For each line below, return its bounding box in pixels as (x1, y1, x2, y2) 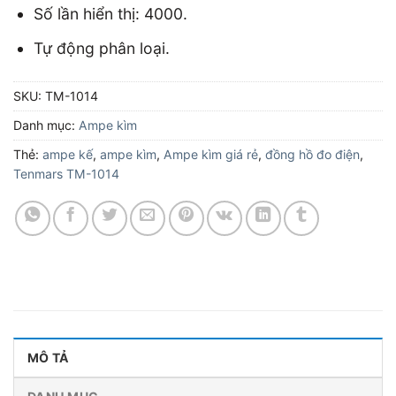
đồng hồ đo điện (265, 146, 360, 162)
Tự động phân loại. (33, 38, 170, 57)
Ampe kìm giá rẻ (164, 146, 258, 162)
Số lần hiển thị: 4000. (33, 4, 187, 24)
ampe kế (42, 146, 93, 162)
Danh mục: (13, 117, 79, 133)
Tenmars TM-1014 (13, 165, 119, 181)
